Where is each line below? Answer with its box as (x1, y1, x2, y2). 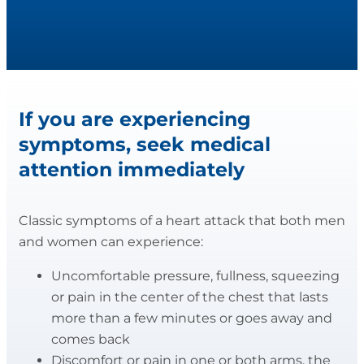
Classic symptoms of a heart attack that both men (19, 213, 345, 229)
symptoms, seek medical (19, 132, 271, 156)
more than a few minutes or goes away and (51, 310, 332, 327)
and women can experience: (19, 234, 203, 250)
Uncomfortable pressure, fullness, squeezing (51, 268, 340, 284)
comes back (51, 331, 130, 348)
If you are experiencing (19, 106, 251, 131)
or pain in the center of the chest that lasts (51, 289, 328, 305)
